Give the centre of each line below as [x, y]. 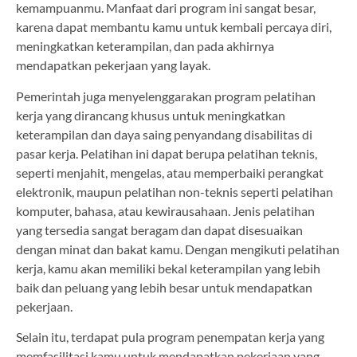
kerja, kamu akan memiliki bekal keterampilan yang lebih [168, 268]
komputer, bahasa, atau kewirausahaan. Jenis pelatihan [165, 210]
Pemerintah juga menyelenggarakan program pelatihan [166, 96]
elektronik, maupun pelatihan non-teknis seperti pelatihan [175, 191]
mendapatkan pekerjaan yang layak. [113, 65]
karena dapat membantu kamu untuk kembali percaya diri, [174, 27]
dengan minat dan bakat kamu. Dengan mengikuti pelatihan [178, 249]
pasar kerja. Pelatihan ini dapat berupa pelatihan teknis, [167, 153]
